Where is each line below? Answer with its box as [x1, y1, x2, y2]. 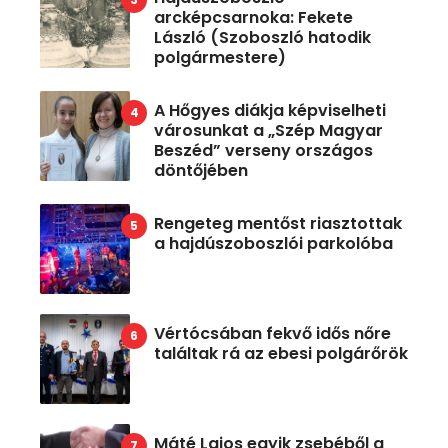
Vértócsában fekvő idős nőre [154, 322, 391, 346]
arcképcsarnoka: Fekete [154, 6, 353, 30]
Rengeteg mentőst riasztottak [154, 212, 402, 236]
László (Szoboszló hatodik [154, 26, 371, 50]
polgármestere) [154, 46, 286, 70]
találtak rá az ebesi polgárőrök [154, 342, 408, 366]
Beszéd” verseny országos [154, 139, 373, 163]
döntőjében [154, 159, 248, 183]
